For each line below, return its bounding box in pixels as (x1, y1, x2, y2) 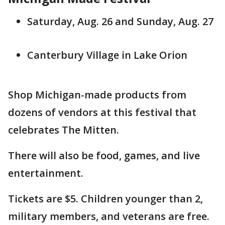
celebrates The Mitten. (8, 123, 119, 137)
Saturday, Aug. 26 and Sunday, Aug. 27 (27, 15, 213, 28)
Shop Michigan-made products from (8, 88, 186, 101)
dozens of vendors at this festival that (8, 105, 196, 119)
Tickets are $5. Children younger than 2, (8, 192, 203, 205)
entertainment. (8, 166, 83, 180)
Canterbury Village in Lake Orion (27, 48, 187, 62)
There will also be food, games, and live (8, 149, 200, 162)
